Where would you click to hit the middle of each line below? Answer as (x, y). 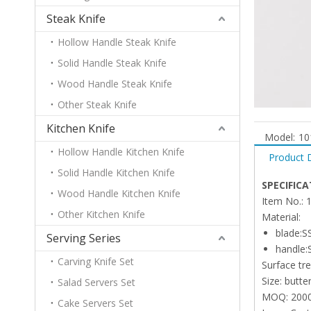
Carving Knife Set (96, 261)
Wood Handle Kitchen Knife (119, 193)
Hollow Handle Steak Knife (117, 42)
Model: (280, 137)
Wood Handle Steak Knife (115, 84)
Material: (281, 217)
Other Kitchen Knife (101, 214)
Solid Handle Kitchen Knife (116, 173)
